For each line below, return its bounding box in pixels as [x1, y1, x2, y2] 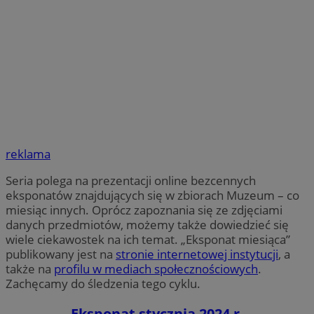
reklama [6, 146, 50, 163]
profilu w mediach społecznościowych [54, 261, 258, 278]
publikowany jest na [6, 246, 116, 263]
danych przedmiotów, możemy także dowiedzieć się [6, 217, 289, 233]
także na [6, 261, 54, 278]
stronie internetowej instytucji [116, 246, 278, 263]
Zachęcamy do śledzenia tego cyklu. [6, 275, 200, 292]
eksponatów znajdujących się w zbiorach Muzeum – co [6, 187, 299, 204]
